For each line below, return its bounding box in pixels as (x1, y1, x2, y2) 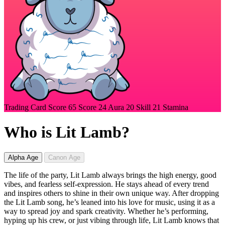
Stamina (163, 103, 188, 112)
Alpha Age (8, 153, 38, 161)
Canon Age (48, 153, 80, 161)
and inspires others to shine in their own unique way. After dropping (4, 188, 219, 197)
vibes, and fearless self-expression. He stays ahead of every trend (4, 179, 209, 188)
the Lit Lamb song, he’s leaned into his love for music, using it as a (4, 197, 215, 206)
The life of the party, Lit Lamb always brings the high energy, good (4, 170, 216, 179)
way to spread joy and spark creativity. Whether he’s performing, (4, 206, 208, 215)
